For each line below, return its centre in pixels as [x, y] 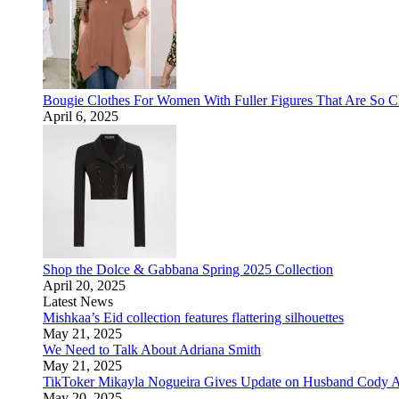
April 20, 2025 [84, 285]
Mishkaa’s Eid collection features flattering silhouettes [193, 318]
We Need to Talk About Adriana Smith [152, 350]
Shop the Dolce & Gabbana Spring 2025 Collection [188, 269]
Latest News [78, 301]
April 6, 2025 [81, 116]
